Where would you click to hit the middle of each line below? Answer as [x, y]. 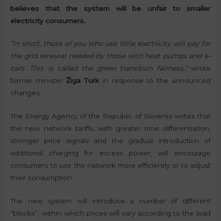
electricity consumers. [48, 20]
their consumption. [42, 178]
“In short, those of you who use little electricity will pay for [110, 44]
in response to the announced [155, 81]
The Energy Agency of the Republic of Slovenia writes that [110, 116]
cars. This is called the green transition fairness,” [99, 68]
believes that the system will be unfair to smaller [110, 8]
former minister [38, 81]
